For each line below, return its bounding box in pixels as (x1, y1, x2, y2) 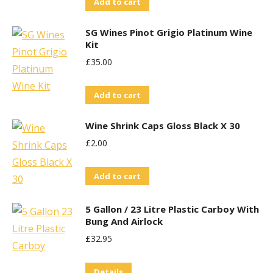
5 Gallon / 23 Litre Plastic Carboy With (85, 203, 259, 215)
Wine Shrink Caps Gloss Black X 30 (85, 119, 240, 132)
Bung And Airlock (85, 215, 163, 227)
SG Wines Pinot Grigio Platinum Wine (85, 26, 252, 38)
